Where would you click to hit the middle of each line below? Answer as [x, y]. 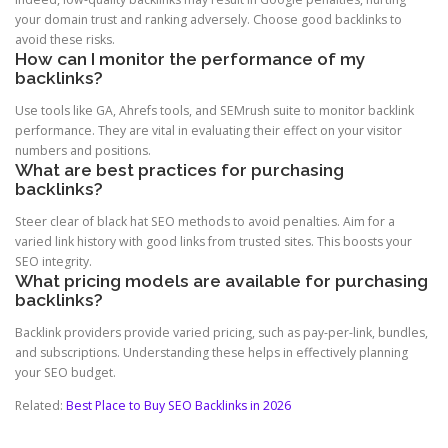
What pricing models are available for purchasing [221, 281]
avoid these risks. [65, 39]
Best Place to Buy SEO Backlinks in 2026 [178, 406]
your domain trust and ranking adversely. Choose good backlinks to [208, 19]
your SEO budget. [65, 373]
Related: [40, 406]
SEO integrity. [53, 262]
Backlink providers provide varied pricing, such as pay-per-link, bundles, [221, 333]
